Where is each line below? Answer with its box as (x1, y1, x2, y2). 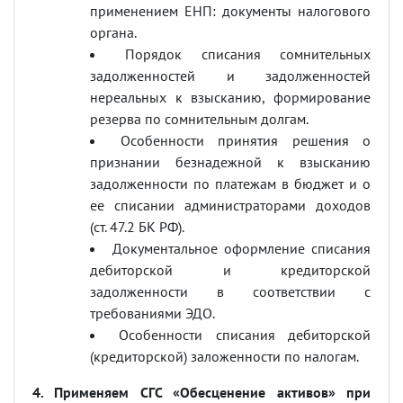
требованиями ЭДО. (90, 304, 215, 322)
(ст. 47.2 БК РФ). (90, 218, 184, 236)
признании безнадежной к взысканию (90, 153, 371, 171)
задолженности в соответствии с (90, 282, 371, 300)
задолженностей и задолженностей (90, 67, 371, 85)
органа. (90, 23, 137, 41)
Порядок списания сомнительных (125, 45, 372, 63)
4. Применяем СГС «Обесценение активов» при (32, 383, 371, 401)
